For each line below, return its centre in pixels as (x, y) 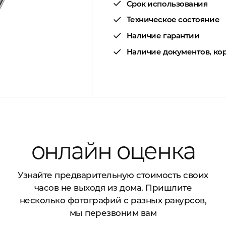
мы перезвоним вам (113, 213)
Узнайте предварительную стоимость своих (113, 175)
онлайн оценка (113, 151)
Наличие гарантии (163, 36)
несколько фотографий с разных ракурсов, (113, 201)
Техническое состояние (173, 20)
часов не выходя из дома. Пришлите (113, 188)
